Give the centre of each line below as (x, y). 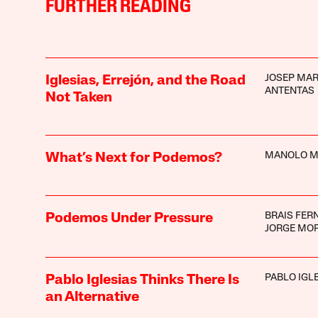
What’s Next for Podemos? (133, 158)
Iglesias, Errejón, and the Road (145, 81)
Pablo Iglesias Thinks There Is (142, 280)
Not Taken (78, 98)
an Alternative (92, 297)
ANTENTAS (289, 91)
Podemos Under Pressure (129, 218)
